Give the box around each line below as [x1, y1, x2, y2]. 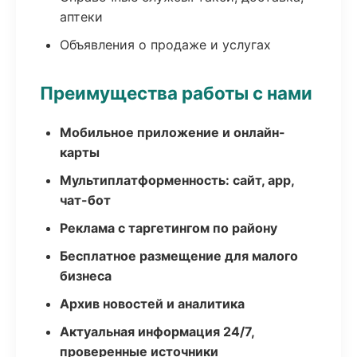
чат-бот [60, 192, 111, 208]
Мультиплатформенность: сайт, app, [60, 172, 294, 188]
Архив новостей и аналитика [60, 296, 245, 312]
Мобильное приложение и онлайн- [60, 124, 285, 140]
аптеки [60, 9, 103, 25]
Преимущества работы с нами [40, 82, 312, 104]
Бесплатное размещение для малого [60, 248, 298, 264]
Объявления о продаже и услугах [60, 37, 271, 53]
